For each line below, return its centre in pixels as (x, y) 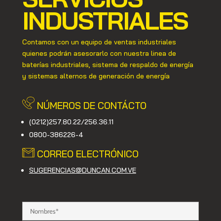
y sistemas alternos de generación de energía (96, 76)
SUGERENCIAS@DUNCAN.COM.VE (82, 170)
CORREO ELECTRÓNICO (86, 154)
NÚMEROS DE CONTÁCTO (90, 105)
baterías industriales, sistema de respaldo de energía (108, 65)
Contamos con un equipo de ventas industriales (99, 42)
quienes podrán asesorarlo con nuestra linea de (99, 54)
